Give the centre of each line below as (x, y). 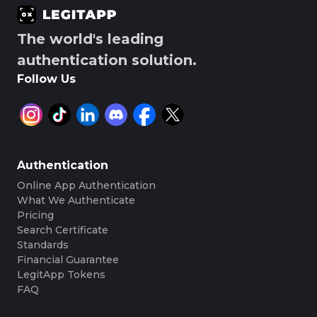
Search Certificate (63, 230)
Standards (43, 245)
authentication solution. (107, 60)
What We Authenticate (76, 201)
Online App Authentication (86, 186)
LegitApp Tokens (61, 275)
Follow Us (46, 79)
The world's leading (90, 39)
